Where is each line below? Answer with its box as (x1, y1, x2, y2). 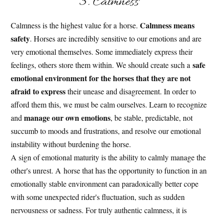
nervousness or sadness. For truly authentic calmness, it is (11, 205, 187, 216)
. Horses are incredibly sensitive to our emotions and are (30, 33, 202, 44)
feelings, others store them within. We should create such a (11, 60, 193, 70)
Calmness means (140, 20, 195, 31)
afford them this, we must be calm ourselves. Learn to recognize (11, 99, 207, 110)
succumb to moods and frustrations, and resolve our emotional (11, 126, 201, 136)
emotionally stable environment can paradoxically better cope (11, 178, 199, 189)
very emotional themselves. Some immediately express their (11, 46, 193, 57)
